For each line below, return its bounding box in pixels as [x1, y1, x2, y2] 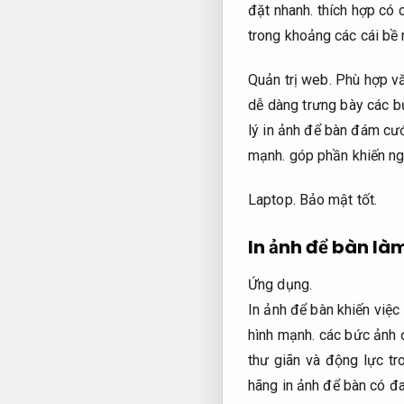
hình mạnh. [248, 326, 316, 344]
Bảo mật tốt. [298, 190, 378, 208]
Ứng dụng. [248, 276, 312, 294]
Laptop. [248, 190, 296, 208]
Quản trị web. [248, 70, 332, 88]
